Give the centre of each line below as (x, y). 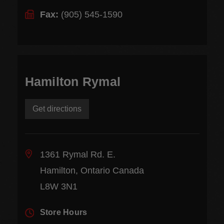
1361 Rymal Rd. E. (77, 154)
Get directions (57, 108)
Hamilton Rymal (72, 81)
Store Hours (63, 212)
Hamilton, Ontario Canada (92, 170)
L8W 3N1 (58, 186)
